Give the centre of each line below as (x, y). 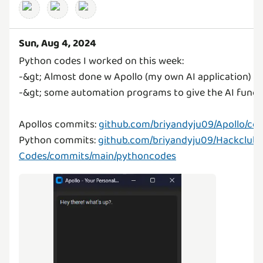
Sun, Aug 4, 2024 (58, 43)
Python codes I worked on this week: (101, 61)
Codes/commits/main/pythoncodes (97, 156)
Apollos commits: (59, 124)
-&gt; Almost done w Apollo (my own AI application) (135, 77)
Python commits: (58, 140)
